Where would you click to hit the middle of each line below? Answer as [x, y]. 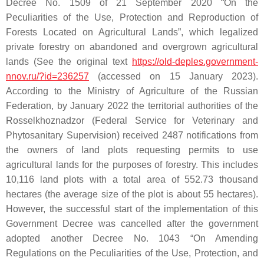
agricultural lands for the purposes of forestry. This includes [132, 165]
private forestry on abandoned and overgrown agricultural [132, 47]
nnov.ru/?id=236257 [47, 77]
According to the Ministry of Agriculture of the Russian [132, 91]
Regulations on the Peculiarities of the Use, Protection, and [132, 253]
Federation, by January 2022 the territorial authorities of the [132, 106]
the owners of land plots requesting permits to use [132, 150]
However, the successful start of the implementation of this [132, 209]
